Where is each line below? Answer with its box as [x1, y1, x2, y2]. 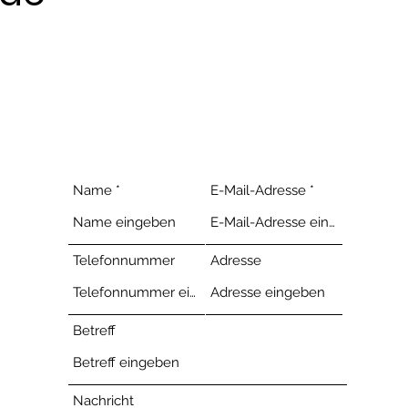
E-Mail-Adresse [210, 182, 307, 199]
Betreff [73, 322, 117, 339]
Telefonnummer [73, 252, 176, 269]
